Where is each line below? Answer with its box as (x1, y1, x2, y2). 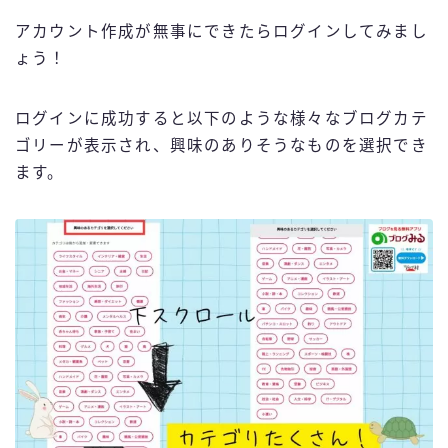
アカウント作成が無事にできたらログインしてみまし (15, 22, 428, 40)
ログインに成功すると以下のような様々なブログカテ (15, 109, 428, 127)
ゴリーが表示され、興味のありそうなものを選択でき (15, 136, 428, 154)
